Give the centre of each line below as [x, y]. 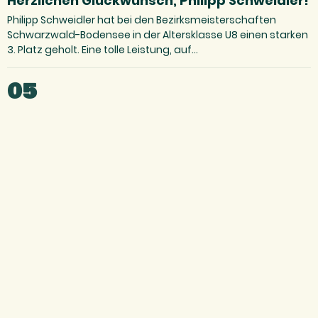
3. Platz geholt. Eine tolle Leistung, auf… [103, 49]
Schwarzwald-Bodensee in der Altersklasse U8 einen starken [158, 34]
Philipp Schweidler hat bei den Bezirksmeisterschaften [142, 20]
